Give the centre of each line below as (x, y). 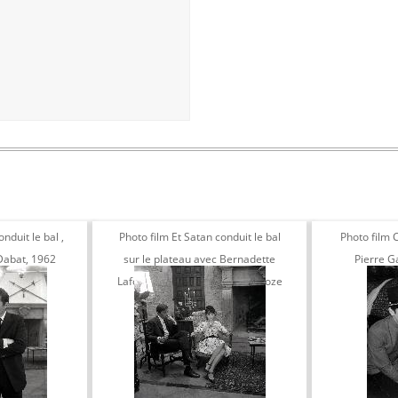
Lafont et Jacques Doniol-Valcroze (199, 281)
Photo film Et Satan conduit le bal (199, 237)
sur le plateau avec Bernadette (199, 259)
